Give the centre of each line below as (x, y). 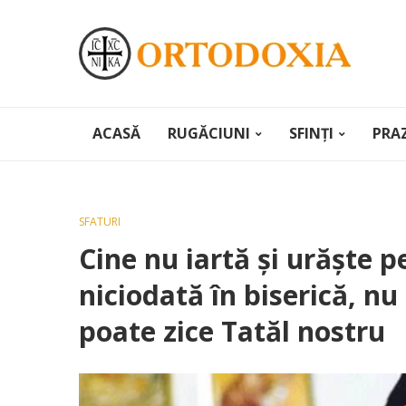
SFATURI (100, 222)
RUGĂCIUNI (209, 133)
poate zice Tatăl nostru (232, 331)
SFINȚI (311, 133)
